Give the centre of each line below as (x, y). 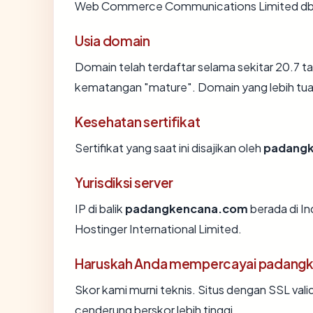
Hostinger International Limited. (158, 228)
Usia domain (112, 40)
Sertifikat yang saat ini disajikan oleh (169, 147)
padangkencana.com (187, 208)
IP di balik (100, 208)
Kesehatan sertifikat (138, 121)
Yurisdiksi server (124, 182)
